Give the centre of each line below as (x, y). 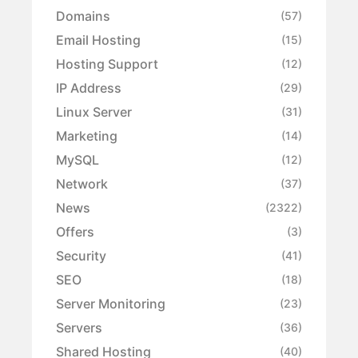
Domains (83, 16)
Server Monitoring (111, 303)
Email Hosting (98, 40)
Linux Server (94, 111)
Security (81, 255)
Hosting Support (107, 64)
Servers (79, 327)
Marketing (87, 135)
